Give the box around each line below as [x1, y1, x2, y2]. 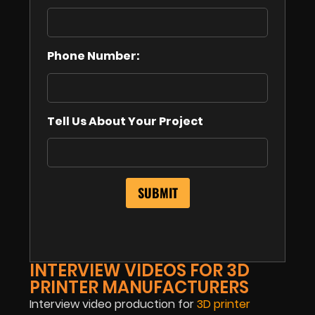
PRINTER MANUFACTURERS [30, 276, 249, 300]
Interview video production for [30, 296, 194, 313]
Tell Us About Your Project [47, 112, 203, 129]
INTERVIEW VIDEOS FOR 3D [30, 259, 250, 283]
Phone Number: [47, 48, 140, 65]
